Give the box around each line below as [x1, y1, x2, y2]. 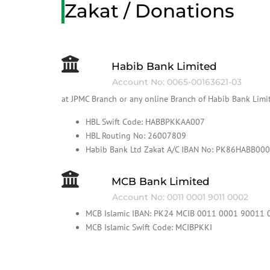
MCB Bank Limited [111, 175, 210, 187]
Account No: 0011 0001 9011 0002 [112, 192, 248, 202]
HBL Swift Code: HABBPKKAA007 [86, 116, 205, 127]
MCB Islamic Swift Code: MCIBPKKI [86, 222, 212, 233]
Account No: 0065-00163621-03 [112, 77, 242, 87]
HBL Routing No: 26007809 [86, 130, 186, 141]
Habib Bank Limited [111, 60, 218, 72]
